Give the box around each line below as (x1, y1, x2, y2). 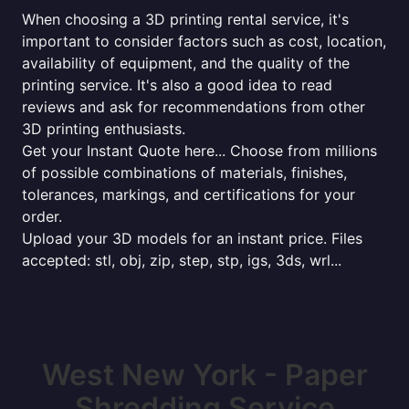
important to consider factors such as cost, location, (22, 32, 386, 50)
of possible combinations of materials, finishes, (22, 163, 347, 182)
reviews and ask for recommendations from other (22, 98, 365, 116)
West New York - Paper (41, 357, 368, 393)
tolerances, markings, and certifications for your (22, 185, 355, 204)
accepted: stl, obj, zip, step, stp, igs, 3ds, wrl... (22, 251, 341, 269)
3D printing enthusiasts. (22, 120, 185, 138)
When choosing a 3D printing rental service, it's (22, 10, 349, 28)
